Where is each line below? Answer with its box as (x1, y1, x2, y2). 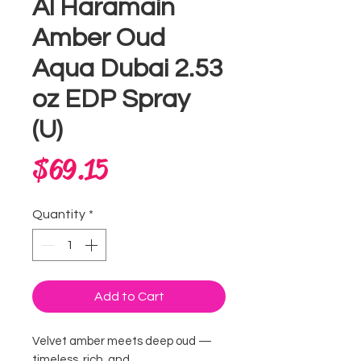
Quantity (32, 208, 85, 221)
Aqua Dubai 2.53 (32, 56, 223, 82)
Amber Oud (32, 25, 165, 52)
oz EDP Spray (32, 86, 190, 113)
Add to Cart (93, 290, 164, 303)
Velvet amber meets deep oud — (32, 335, 212, 347)
